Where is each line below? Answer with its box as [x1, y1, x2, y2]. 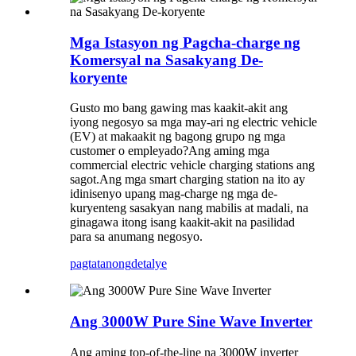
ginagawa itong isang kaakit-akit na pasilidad [70, 215, 295, 230]
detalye [131, 257, 167, 271]
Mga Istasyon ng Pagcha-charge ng [70, 33, 300, 51]
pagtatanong [70, 257, 131, 271]
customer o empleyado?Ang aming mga [70, 144, 269, 158]
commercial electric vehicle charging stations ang [70, 158, 315, 172]
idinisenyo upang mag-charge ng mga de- [70, 187, 277, 201]
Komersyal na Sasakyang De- [70, 51, 263, 68]
